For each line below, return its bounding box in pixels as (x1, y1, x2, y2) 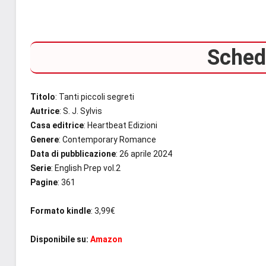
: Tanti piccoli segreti (55, 91, 134, 102)
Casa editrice (30, 120, 84, 130)
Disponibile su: (30, 234, 88, 244)
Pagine (30, 177, 58, 187)
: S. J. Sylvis (59, 106, 102, 116)
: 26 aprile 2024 (116, 148, 172, 159)
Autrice (30, 106, 59, 116)
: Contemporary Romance (59, 134, 156, 144)
